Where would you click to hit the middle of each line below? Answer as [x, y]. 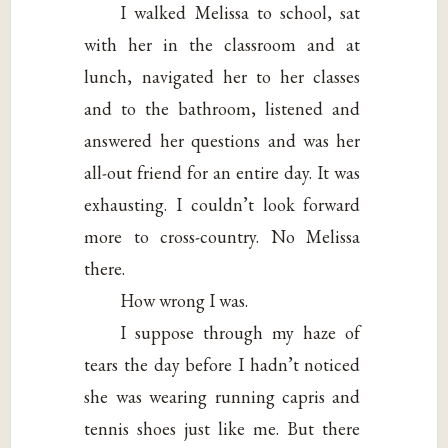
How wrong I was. [184, 300]
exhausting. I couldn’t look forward [222, 204]
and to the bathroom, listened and [222, 108]
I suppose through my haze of [240, 332]
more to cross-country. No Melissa [222, 236]
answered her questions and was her [222, 140]
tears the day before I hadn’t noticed [222, 364]
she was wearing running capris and [222, 396]
